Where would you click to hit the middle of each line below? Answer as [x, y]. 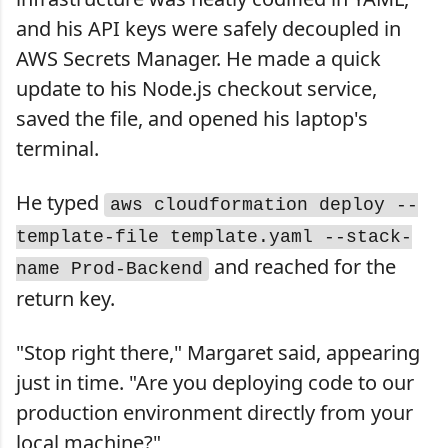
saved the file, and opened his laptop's [192, 118]
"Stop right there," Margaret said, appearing [218, 352]
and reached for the [302, 266]
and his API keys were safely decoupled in [208, 28]
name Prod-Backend [109, 268]
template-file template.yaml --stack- [214, 236]
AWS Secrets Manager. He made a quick [198, 58]
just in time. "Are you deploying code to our [215, 382]
